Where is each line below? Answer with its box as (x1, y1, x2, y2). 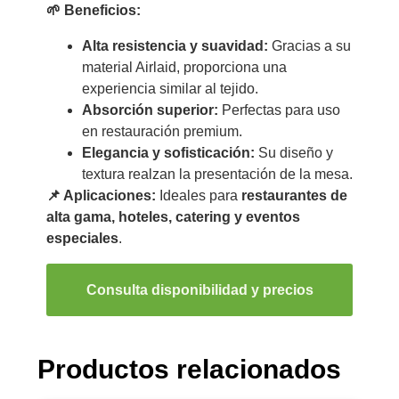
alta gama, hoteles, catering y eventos (45, 209, 300, 225)
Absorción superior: (81, 102, 218, 118)
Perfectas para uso (217, 102, 340, 118)
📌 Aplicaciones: (45, 188, 156, 204)
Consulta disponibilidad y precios (85, 282, 313, 298)
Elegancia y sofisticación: (81, 145, 255, 161)
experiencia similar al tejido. (81, 81, 258, 97)
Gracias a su (267, 38, 351, 54)
